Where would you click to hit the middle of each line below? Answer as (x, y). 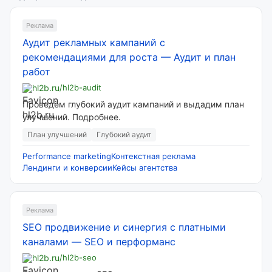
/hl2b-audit (80, 87)
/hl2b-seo (78, 257)
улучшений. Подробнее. (72, 117)
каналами (46, 242)
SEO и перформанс (130, 242)
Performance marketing (67, 156)
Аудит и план (205, 57)
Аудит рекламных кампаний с (94, 42)
